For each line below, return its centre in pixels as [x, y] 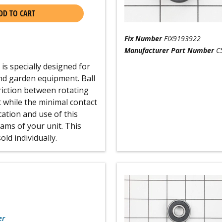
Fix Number [143, 38]
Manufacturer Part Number [169, 50]
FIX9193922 [182, 38]
